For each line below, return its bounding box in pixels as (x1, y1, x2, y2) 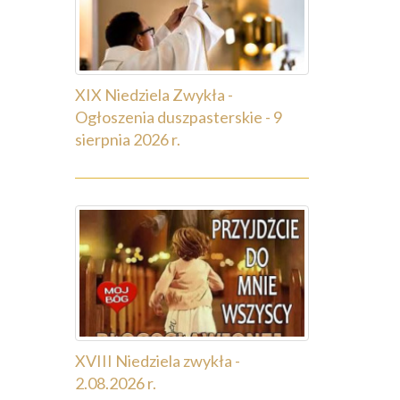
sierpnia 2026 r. (74, 129, 180, 150)
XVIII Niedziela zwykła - (74, 350, 240, 371)
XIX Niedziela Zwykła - (74, 85, 233, 105)
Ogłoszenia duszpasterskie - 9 (74, 107, 282, 128)
